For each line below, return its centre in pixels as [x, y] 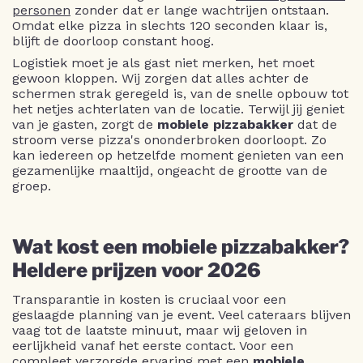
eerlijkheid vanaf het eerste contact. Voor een [153, 346]
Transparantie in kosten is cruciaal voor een [149, 300]
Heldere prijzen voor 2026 [137, 271]
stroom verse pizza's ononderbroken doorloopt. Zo [169, 140]
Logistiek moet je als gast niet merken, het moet [163, 63]
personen [41, 11]
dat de [315, 125]
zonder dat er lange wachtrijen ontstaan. [200, 11]
